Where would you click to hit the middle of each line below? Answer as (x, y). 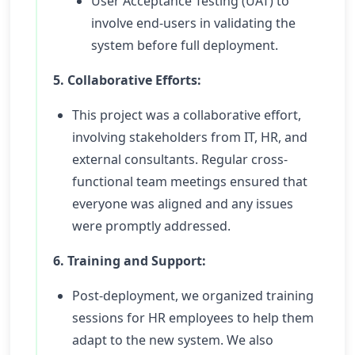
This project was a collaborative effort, (187, 115)
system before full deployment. (185, 45)
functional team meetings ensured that (190, 181)
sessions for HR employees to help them (193, 318)
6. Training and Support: (130, 261)
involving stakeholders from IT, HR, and (190, 137)
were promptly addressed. (151, 226)
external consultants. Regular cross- (180, 159)
